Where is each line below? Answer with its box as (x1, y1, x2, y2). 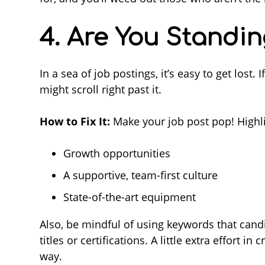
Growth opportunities (63, 146, 170, 160)
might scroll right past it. (40, 82, 161, 96)
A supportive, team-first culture (63, 167, 218, 182)
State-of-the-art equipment (63, 189, 196, 204)
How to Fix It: (40, 114, 110, 128)
